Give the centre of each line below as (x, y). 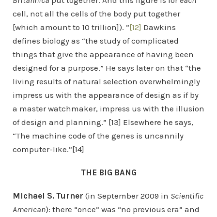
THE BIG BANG (108, 172)
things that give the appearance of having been (103, 54)
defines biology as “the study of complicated (95, 41)
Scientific (187, 196)
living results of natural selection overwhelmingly (106, 81)
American (29, 209)
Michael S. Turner (48, 196)
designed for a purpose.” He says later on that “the (107, 68)
